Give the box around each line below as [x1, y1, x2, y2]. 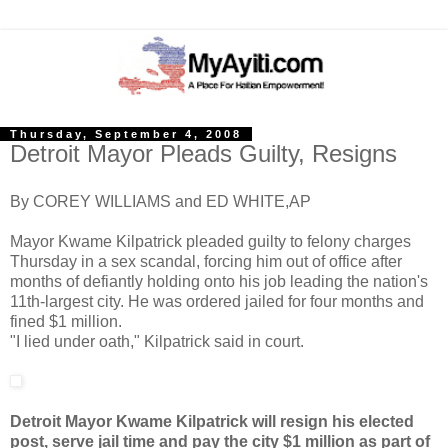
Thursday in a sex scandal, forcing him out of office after [10, 253, 402, 271]
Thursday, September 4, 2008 [10, 128, 242, 141]
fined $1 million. [10, 313, 122, 331]
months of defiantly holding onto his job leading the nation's [10, 273, 428, 291]
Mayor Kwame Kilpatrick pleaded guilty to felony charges [10, 233, 411, 251]
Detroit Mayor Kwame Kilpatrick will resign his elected [10, 413, 414, 431]
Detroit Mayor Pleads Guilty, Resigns [10, 140, 397, 168]
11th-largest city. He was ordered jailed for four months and [10, 293, 424, 311]
